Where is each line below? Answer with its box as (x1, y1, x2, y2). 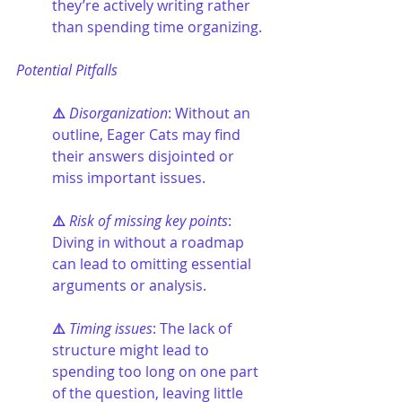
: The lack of (153, 318, 235, 338)
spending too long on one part (52, 361, 262, 381)
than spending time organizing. (52, 16, 262, 37)
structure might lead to (52, 339, 213, 360)
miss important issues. (52, 167, 205, 188)
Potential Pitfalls (16, 59, 118, 80)
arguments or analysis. (52, 275, 206, 295)
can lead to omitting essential (52, 253, 255, 274)
